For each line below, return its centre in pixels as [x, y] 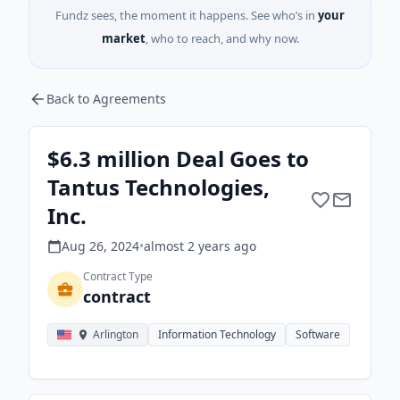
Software [318, 334]
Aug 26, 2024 [100, 246]
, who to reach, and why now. [222, 38]
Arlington [116, 334]
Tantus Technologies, [158, 187]
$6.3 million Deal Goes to [178, 158]
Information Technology [217, 334]
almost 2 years [187, 246]
